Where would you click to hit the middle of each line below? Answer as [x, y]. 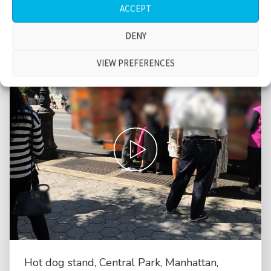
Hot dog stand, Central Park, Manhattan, [121, 263]
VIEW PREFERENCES [135, 63]
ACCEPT [135, 8]
